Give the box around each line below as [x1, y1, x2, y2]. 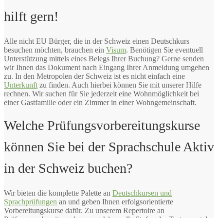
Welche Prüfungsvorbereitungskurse [4, 117, 200, 133]
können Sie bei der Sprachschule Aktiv [4, 139, 214, 154]
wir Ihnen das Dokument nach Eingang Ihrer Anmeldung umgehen [4, 63, 209, 72]
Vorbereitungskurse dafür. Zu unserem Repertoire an [4, 206, 164, 215]
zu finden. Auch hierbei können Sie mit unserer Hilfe [37, 80, 201, 89]
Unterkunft [4, 80, 37, 89]
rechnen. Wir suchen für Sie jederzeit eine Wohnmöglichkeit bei [4, 89, 199, 98]
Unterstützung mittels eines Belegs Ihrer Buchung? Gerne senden [4, 54, 204, 63]
